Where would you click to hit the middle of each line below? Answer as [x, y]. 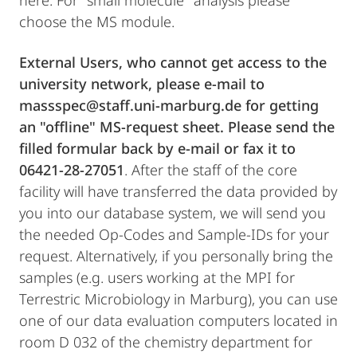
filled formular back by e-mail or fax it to [157, 148]
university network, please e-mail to [142, 84]
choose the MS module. [97, 22]
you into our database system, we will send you [173, 213]
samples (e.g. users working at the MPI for [157, 277]
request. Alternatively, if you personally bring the [176, 256]
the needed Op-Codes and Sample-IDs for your [174, 234]
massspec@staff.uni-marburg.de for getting [169, 105]
